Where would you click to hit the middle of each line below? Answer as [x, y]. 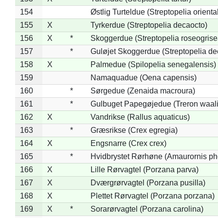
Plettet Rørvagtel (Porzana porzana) [152, 196]
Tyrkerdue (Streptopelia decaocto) [149, 25]
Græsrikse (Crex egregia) [134, 130]
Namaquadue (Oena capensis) [143, 77]
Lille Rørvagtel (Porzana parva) [144, 169]
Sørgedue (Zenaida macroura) [143, 91]
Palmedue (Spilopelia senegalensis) [153, 64]
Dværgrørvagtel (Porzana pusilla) [148, 182]
